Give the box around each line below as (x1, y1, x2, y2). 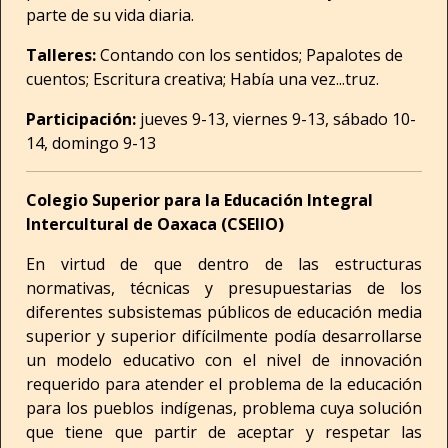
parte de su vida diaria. (26, 4, 194, 26)
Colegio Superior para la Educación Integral (26, 189, 373, 211)
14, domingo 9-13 (26, 132, 156, 154)
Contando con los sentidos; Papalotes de (100, 44, 403, 66)
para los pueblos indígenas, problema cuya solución (26, 397, 422, 419)
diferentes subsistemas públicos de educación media (26, 301, 422, 323)
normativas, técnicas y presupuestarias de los (26, 277, 422, 299)
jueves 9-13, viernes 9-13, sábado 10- (140, 108, 416, 130)
